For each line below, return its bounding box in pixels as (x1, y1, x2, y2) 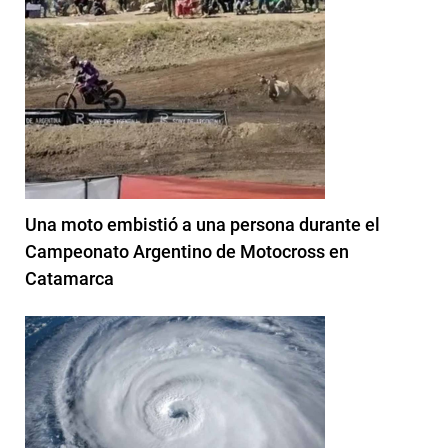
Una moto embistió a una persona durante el (25, 213, 380, 235)
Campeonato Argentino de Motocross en (25, 240, 349, 262)
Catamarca (25, 267, 114, 289)
